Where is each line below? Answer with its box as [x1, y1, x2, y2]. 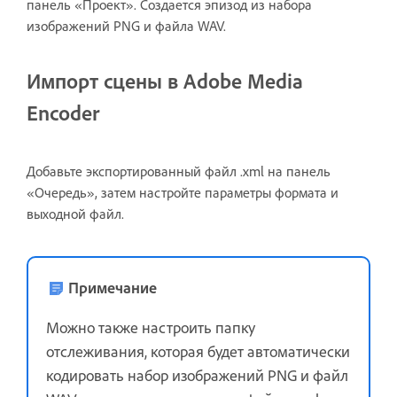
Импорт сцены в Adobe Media [27, 67, 303, 94]
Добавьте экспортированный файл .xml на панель [27, 161, 331, 180]
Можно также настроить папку [46, 316, 255, 337]
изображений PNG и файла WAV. [27, 17, 226, 35]
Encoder [27, 99, 99, 126]
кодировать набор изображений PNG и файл [46, 364, 348, 385]
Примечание [68, 276, 157, 297]
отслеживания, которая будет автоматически [46, 340, 350, 361]
